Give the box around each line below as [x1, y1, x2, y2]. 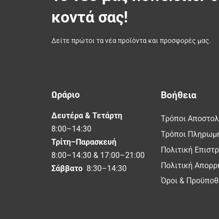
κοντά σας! [51, 8, 128, 27]
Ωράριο [51, 89, 80, 100]
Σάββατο [51, 164, 85, 174]
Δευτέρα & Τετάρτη [51, 111, 122, 121]
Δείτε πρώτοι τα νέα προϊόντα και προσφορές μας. [51, 37, 211, 45]
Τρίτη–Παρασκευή [51, 137, 116, 147]
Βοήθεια [160, 89, 197, 101]
